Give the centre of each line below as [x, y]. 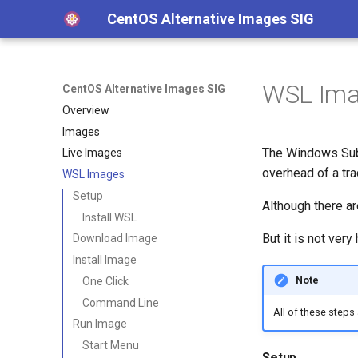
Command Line [121, 302]
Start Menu [111, 345]
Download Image [115, 239]
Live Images [92, 153]
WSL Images [93, 174]
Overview [86, 110]
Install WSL [109, 217]
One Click [105, 281]
